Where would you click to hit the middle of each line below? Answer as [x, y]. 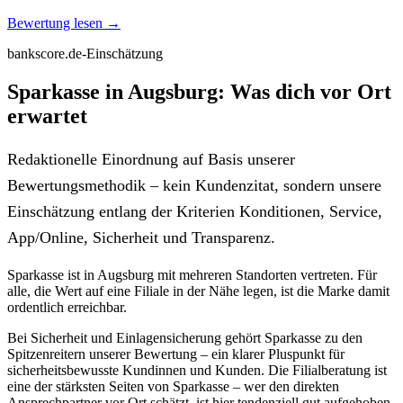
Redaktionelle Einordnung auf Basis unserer [151, 159]
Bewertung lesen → [64, 22]
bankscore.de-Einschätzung [85, 53]
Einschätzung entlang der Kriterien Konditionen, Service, [195, 211]
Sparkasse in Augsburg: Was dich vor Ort [199, 91]
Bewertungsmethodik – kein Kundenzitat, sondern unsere [194, 185]
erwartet [47, 116]
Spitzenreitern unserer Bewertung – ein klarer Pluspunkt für [176, 354]
